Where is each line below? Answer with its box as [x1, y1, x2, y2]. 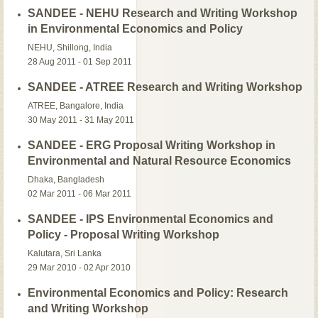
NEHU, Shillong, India [28, 42, 113, 53]
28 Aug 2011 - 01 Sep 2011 [28, 56, 133, 67]
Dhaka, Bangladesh [28, 174, 105, 185]
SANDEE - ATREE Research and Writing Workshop [28, 80, 303, 93]
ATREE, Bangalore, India [28, 100, 124, 111]
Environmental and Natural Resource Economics [28, 154, 292, 167]
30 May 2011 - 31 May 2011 [28, 114, 135, 125]
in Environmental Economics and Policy [28, 22, 243, 35]
